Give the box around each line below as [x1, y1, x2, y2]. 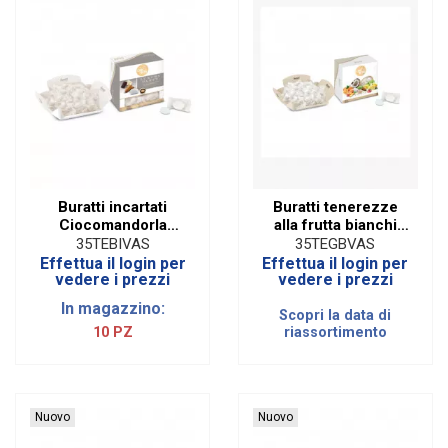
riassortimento [283, 324, 387, 342]
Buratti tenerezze [272, 198, 398, 217]
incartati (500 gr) [275, 234, 396, 253]
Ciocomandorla [58, 216, 167, 235]
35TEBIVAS [75, 234, 150, 253]
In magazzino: [60, 299, 165, 319]
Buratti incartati [58, 198, 168, 217]
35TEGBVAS [295, 234, 376, 253]
